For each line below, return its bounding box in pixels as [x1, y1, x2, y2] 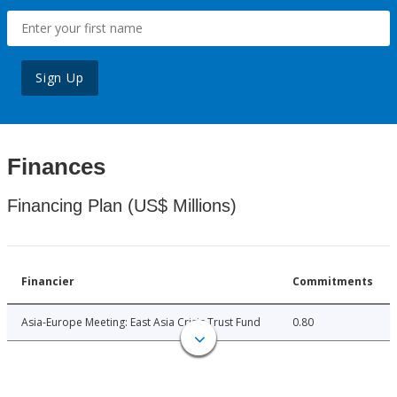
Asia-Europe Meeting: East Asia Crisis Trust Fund [21, 315, 261, 331]
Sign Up [35, 69, 84, 87]
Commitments [292, 274, 373, 290]
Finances [7, 153, 105, 181]
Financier [21, 274, 74, 290]
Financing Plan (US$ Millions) [7, 196, 237, 216]
